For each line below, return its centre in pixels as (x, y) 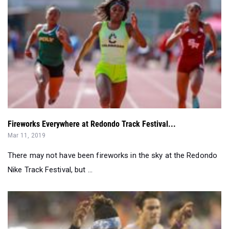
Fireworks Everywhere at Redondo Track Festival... (92, 124)
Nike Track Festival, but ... (50, 169)
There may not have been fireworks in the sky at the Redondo (112, 155)
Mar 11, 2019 (27, 135)
